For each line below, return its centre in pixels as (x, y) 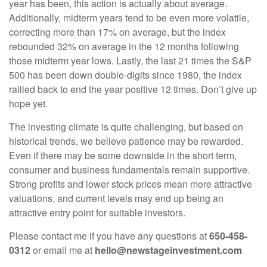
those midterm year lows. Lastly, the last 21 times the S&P (130, 60)
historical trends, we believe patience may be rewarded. (126, 141)
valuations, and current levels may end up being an (116, 198)
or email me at (63, 250)
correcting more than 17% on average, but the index (117, 32)
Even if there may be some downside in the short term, (123, 155)
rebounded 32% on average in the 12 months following (124, 46)
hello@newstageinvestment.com (168, 250)
